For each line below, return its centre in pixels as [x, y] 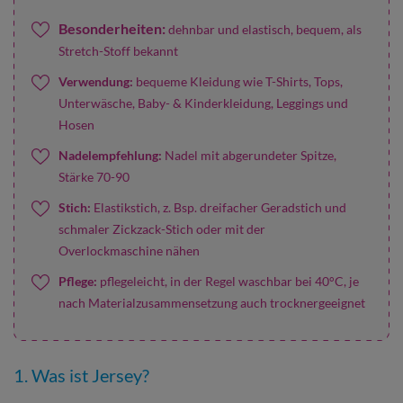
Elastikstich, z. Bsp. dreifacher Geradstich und [220, 207]
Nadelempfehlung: [112, 155]
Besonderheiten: [113, 28]
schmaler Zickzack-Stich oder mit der [162, 229]
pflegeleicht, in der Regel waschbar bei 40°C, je [229, 281]
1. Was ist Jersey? [81, 376]
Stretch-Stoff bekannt [118, 51]
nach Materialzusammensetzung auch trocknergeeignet [212, 303]
